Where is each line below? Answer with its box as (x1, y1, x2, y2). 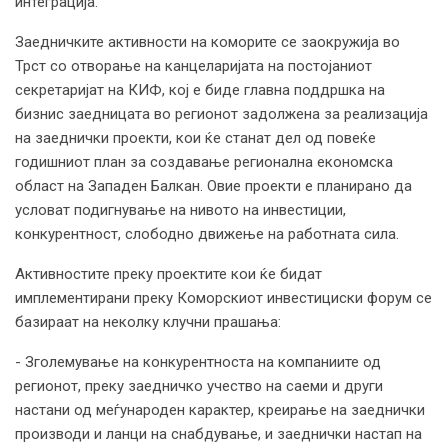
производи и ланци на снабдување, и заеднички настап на (15, 424, 422, 443)
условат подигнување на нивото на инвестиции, (15, 200, 346, 219)
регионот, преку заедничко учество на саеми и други (15, 376, 383, 395)
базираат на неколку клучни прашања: (15, 312, 281, 331)
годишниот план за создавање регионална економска (15, 152, 393, 171)
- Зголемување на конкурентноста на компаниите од (15, 352, 381, 371)
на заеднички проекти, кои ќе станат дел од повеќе (15, 128, 376, 147)
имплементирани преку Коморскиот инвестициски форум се (15, 288, 432, 307)
